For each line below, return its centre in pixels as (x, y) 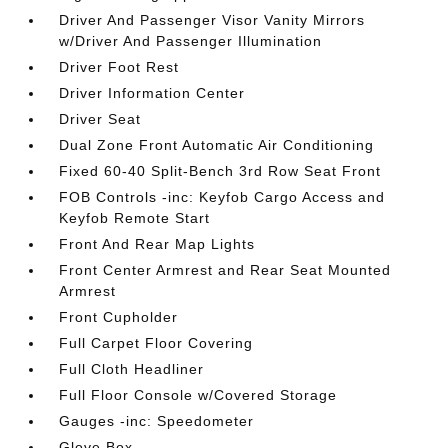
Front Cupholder (119, 317)
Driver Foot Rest (119, 67)
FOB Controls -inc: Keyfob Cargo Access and (222, 197)
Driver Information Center (152, 93)
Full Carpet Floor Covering (156, 343)
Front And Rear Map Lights (157, 244)
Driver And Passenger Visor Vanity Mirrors (212, 20)
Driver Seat (100, 119)
